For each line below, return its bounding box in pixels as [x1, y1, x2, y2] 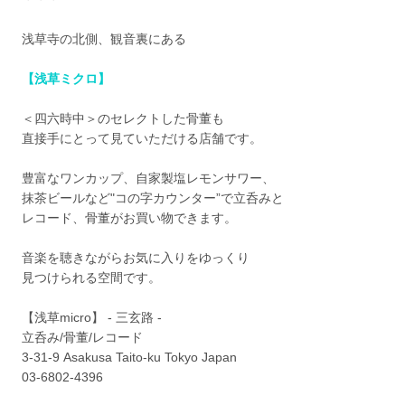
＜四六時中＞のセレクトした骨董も [22, 110, 225, 126]
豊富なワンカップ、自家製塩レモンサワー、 [22, 170, 276, 185]
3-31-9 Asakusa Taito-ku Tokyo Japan [22, 349, 238, 364]
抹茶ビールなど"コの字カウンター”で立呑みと [22, 190, 285, 205]
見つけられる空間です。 [22, 269, 162, 285]
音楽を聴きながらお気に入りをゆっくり [22, 250, 250, 265]
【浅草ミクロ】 [22, 71, 111, 86]
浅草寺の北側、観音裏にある [22, 31, 187, 46]
